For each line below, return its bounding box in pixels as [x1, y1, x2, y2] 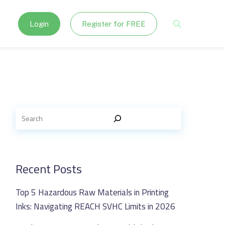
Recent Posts [16, 160, 82, 178]
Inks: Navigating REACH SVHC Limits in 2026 [16, 200, 175, 213]
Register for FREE [82, 19, 146, 28]
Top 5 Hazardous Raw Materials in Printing [16, 186, 169, 199]
